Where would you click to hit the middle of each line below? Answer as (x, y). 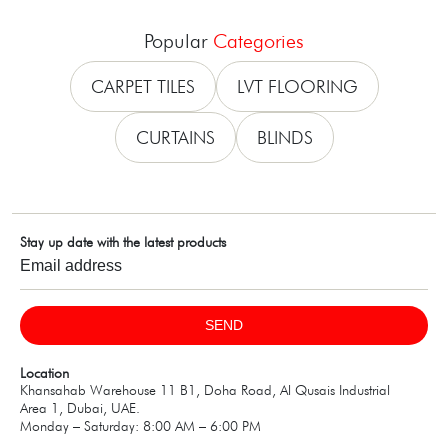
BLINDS (284, 137)
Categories (258, 40)
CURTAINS (175, 137)
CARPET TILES (142, 86)
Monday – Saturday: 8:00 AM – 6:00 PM (140, 425)
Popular (178, 40)
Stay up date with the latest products (123, 241)
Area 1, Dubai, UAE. (80, 407)
